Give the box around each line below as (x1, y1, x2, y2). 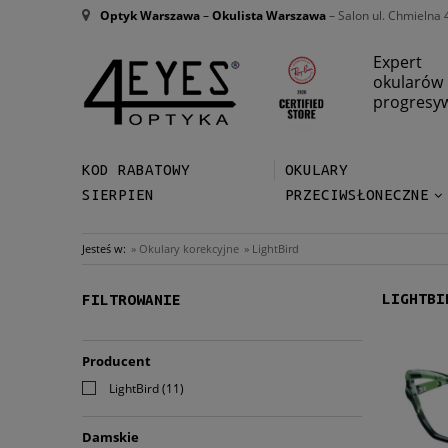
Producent (82, 352, 151, 371)
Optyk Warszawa (100, 7, 200, 24)
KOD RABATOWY (82, 161, 190, 179)
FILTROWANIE (82, 290, 181, 308)
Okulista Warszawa (212, 7, 326, 24)
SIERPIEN (82, 186, 154, 204)
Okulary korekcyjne (139, 240, 239, 256)
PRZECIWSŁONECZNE (284, 186, 429, 204)
